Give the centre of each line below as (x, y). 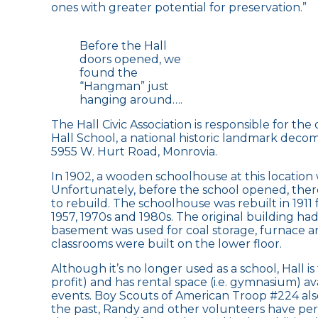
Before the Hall (123, 45)
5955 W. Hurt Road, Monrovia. (134, 151)
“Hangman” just (124, 86)
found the (109, 72)
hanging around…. (131, 99)
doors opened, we (130, 59)
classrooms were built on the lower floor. (166, 243)
